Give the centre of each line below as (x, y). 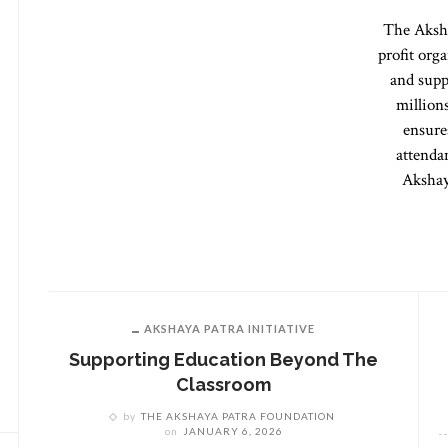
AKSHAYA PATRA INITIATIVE (229, 328)
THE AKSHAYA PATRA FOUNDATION (237, 416)
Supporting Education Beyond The (223, 359)
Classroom (223, 384)
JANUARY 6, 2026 (232, 431)
